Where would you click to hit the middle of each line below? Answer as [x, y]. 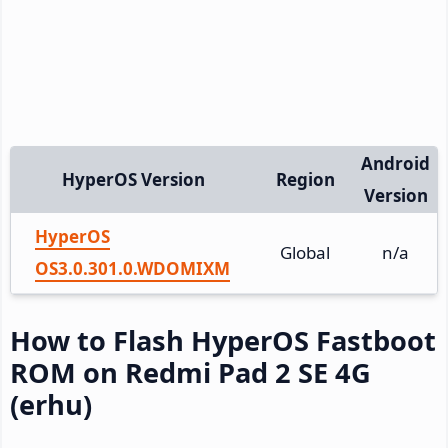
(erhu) [51, 404]
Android [395, 163]
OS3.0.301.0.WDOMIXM [132, 268]
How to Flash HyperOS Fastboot [223, 340]
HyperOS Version [133, 179]
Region [305, 179]
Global [305, 252]
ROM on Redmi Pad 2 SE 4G [190, 372]
